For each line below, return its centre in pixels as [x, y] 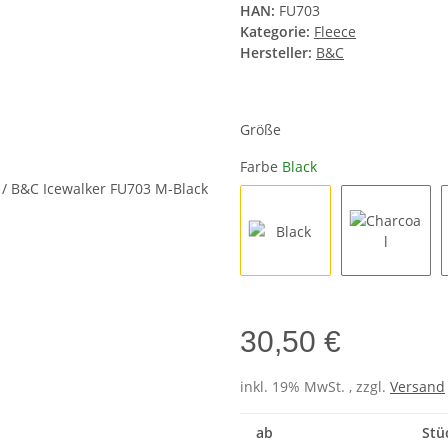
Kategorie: [277, 32]
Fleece [335, 32]
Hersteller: [276, 53]
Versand [417, 386]
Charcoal [414, 284]
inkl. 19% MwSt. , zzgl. [315, 386]
